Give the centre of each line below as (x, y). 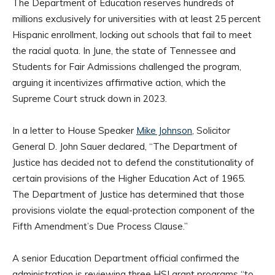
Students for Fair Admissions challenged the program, (127, 67)
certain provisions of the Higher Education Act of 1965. (129, 179)
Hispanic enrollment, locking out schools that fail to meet (132, 35)
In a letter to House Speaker (74, 131)
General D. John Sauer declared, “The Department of (125, 147)
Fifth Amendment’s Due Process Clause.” (100, 227)
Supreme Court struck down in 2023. (90, 99)
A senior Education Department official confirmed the (126, 258)
